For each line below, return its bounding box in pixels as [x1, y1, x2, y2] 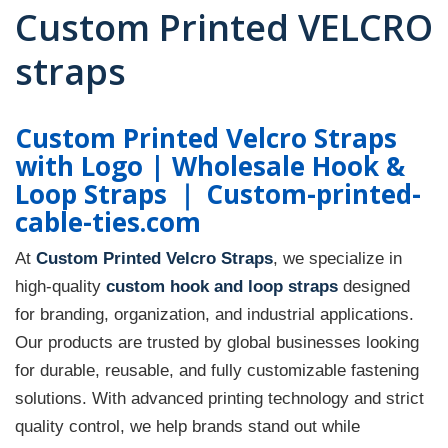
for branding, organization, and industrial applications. [15, 303, 414, 324]
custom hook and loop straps [106, 275, 338, 296]
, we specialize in [273, 247, 402, 268]
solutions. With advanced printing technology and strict [15, 387, 424, 408]
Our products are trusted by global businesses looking [15, 331, 419, 352]
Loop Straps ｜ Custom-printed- [15, 175, 421, 212]
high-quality [15, 275, 106, 296]
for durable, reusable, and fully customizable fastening [15, 359, 419, 380]
